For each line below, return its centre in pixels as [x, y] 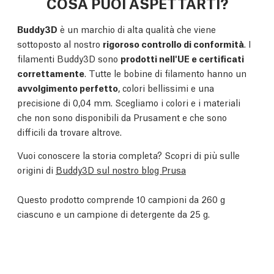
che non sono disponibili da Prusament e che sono [122, 117]
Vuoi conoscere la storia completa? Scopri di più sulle [128, 155]
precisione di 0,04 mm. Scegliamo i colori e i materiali [129, 102]
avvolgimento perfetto [68, 87]
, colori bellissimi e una [166, 87]
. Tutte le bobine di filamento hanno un [165, 73]
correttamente [51, 73]
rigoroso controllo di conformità [173, 43]
